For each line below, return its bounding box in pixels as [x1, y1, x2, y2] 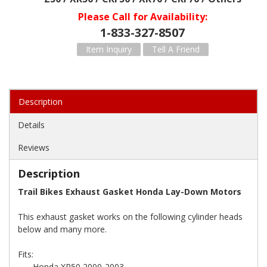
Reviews [18, 142, 49, 153]
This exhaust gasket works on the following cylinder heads [18, 211, 243, 222]
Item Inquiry [85, 44, 132, 55]
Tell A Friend [151, 44, 200, 55]
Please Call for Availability [77, 10, 205, 23]
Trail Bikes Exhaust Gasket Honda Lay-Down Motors [18, 186, 241, 197]
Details [18, 119, 45, 131]
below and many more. [18, 223, 107, 235]
